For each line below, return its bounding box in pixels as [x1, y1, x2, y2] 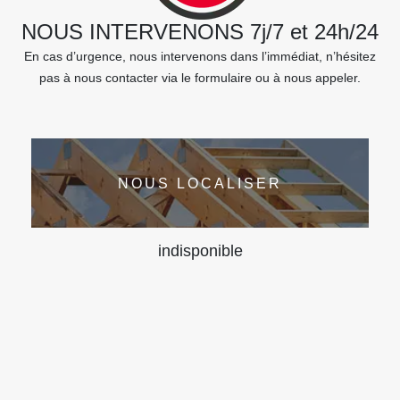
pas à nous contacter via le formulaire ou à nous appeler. [39, 71, 361, 85]
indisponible [157, 242, 243, 260]
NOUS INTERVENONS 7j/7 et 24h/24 [21, 20, 379, 44]
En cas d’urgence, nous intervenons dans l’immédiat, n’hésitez [24, 49, 376, 63]
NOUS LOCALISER [118, 175, 282, 191]
